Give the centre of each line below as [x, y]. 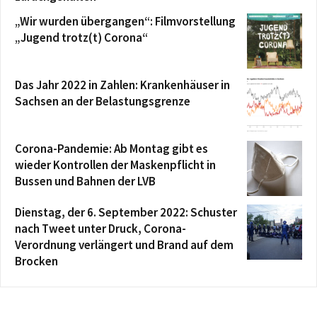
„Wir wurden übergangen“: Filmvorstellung [125, 21]
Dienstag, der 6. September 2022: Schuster [126, 212]
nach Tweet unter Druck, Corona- [100, 228]
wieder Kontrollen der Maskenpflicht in [115, 165]
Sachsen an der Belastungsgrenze [103, 101]
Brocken [36, 261]
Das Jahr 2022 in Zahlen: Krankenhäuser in [122, 85]
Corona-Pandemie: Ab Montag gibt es [111, 148]
